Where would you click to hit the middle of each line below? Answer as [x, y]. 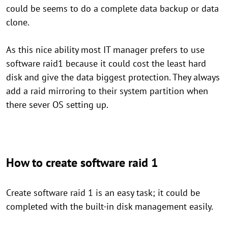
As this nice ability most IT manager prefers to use [105, 50]
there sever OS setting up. [57, 105]
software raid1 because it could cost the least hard [106, 64]
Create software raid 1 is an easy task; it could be [103, 193]
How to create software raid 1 [82, 163]
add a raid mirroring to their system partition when [107, 91]
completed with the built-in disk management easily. [110, 207]
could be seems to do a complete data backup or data [112, 9]
